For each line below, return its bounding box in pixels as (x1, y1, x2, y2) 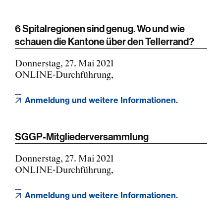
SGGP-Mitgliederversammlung (15, 130, 149, 143)
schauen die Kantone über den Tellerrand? (15, 35, 194, 48)
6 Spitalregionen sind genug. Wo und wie (15, 22, 185, 35)
